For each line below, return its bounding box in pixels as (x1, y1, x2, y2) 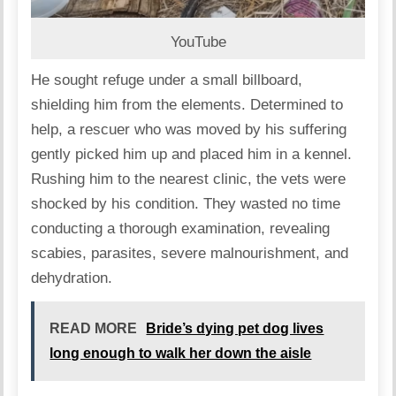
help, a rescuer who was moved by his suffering (31, 121, 347, 139)
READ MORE (49, 321, 138, 337)
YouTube (170, 34, 226, 51)
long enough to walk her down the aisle (49, 346, 312, 362)
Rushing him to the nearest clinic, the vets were (31, 171, 346, 188)
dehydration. (31, 270, 113, 287)
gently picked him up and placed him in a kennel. (31, 146, 353, 164)
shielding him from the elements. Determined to (31, 96, 344, 114)
